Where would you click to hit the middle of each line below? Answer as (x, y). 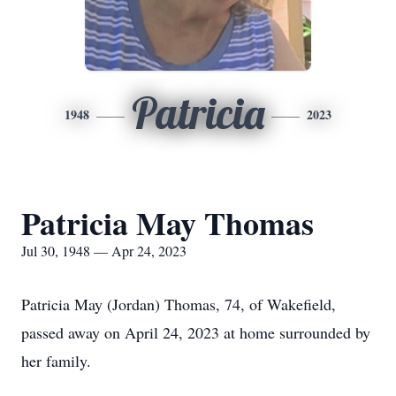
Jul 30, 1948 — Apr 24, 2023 (104, 251)
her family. (56, 361)
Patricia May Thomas (168, 223)
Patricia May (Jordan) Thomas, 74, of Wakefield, (179, 304)
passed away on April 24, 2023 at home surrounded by (196, 332)
